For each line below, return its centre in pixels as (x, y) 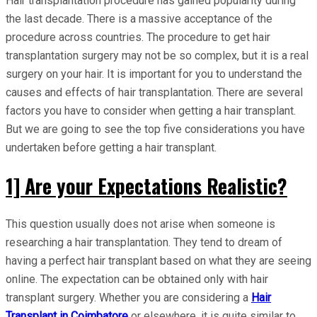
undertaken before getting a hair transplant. (111, 147)
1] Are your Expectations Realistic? (146, 185)
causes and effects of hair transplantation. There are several (154, 92)
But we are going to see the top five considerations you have (155, 129)
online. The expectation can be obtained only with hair (137, 279)
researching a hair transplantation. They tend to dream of (144, 243)
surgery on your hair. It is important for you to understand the (154, 74)
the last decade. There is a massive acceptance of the (139, 18)
